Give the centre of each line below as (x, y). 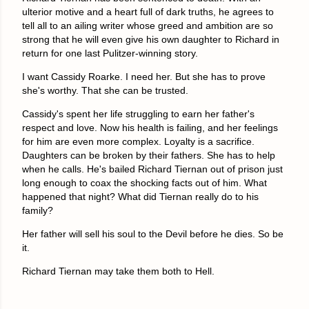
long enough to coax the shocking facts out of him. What (144, 182)
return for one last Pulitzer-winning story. (110, 53)
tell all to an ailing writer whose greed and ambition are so (148, 25)
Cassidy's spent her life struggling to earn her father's (138, 113)
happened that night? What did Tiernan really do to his (140, 196)
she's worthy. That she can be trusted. (105, 90)
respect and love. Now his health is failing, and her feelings (150, 127)
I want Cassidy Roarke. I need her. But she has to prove (144, 76)
